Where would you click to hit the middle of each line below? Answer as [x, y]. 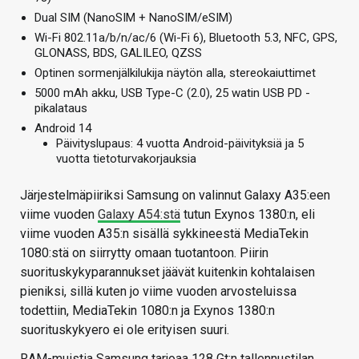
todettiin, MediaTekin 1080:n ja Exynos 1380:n [147, 310]
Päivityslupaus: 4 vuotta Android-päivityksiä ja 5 [180, 143]
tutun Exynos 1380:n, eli [248, 214]
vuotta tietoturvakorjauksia [126, 158]
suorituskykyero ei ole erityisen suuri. [125, 329]
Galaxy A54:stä [139, 214]
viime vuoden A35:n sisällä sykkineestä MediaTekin [164, 233]
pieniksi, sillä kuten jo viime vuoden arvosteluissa [158, 291]
